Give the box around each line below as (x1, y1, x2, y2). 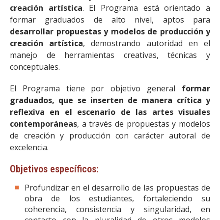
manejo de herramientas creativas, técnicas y (10, 50, 210, 61)
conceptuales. (10, 61, 60, 73)
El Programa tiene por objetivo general (10, 83, 182, 94)
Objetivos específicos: (10, 163, 99, 175)
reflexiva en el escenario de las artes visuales (10, 107, 210, 118)
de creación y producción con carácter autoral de (10, 130, 210, 141)
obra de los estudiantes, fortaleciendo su (25, 193, 210, 204)
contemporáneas (10, 118, 77, 130)
